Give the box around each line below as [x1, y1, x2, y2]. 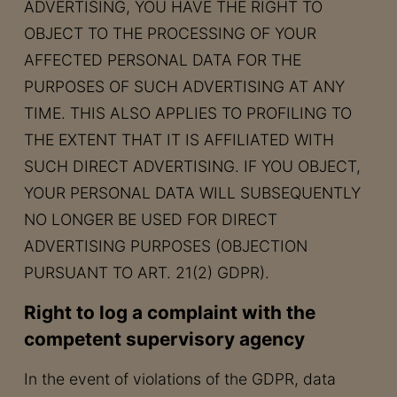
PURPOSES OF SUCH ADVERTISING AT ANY [23, 77, 345, 96]
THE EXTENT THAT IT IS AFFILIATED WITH [23, 130, 334, 149]
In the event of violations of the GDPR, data [23, 370, 336, 388]
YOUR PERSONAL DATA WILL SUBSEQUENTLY [23, 183, 361, 202]
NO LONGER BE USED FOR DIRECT [23, 210, 277, 229]
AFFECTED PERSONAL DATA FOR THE [23, 51, 301, 69]
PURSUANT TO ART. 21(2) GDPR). [23, 263, 269, 282]
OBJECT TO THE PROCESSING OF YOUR [23, 24, 316, 43]
